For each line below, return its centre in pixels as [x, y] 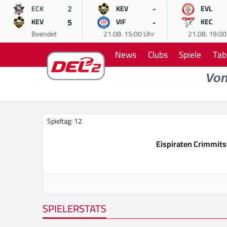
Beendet [44, 34]
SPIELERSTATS [74, 209]
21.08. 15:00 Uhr [129, 34]
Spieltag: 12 [65, 121]
